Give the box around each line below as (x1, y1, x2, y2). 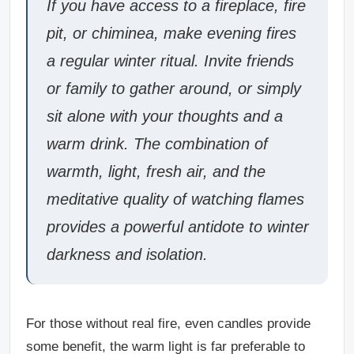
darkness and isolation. (47, 246, 208, 263)
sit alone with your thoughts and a (47, 107, 283, 125)
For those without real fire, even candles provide (26, 316, 311, 331)
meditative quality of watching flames (47, 190, 304, 208)
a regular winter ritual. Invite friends (47, 52, 294, 70)
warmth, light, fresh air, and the (47, 163, 265, 180)
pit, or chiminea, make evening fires (47, 24, 296, 42)
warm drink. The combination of (47, 135, 268, 153)
